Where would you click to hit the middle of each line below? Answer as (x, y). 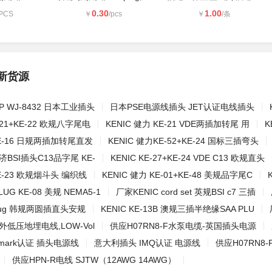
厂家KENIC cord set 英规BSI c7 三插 (186, 192)
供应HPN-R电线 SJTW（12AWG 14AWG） (94, 260)
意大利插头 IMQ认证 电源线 (147, 243)
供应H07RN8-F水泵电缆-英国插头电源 (183, 226)
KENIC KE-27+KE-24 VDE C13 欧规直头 (188, 158)
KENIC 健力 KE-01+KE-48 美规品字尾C (177, 175)
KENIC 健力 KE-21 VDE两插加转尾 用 (178, 124)
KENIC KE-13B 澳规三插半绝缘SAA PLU (178, 209)
